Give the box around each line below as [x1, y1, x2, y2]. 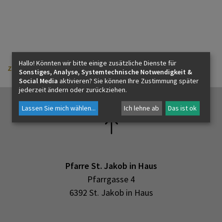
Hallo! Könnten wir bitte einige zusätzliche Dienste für [19, 58, 176, 67]
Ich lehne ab [124, 104, 160, 113]
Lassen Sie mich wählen [21, 104, 91, 113]
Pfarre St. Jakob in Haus [65, 160, 157, 171]
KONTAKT [32, 29, 87, 45]
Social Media [19, 76, 58, 85]
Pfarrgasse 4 [87, 173, 135, 185]
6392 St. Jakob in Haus [69, 187, 153, 198]
